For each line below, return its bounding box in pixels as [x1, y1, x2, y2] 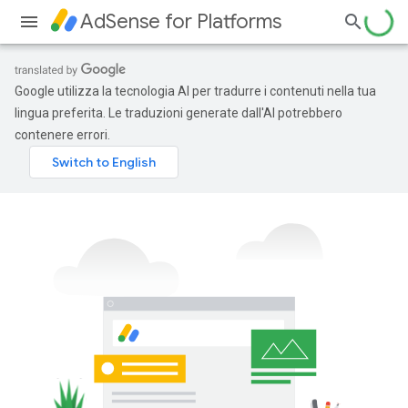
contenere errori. [15, 127, 110, 142]
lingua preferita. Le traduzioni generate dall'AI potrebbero [15, 106, 342, 120]
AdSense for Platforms [80, 9, 281, 34]
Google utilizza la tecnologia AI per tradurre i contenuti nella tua [15, 84, 376, 98]
